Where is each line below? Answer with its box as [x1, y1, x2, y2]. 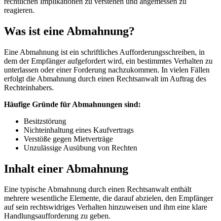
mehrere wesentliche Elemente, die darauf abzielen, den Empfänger [4, 194, 213, 203]
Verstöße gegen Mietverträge [24, 134, 113, 143]
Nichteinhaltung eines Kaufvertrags [24, 125, 134, 134]
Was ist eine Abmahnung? [4, 24, 135, 37]
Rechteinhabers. [4, 83, 54, 92]
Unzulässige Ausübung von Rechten [24, 143, 137, 152]
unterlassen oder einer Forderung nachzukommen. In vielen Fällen [4, 65, 210, 74]
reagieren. [4, 5, 35, 14]
